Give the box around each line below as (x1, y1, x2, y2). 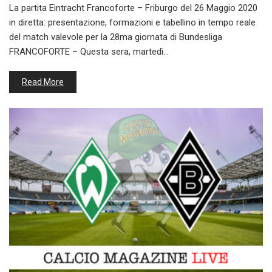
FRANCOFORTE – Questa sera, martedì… (9, 46, 169, 57)
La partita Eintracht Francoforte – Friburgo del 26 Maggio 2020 (9, 2, 257, 13)
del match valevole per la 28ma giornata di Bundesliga (9, 31, 222, 42)
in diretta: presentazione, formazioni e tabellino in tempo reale (9, 16, 256, 28)
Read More (22, 76, 64, 87)
